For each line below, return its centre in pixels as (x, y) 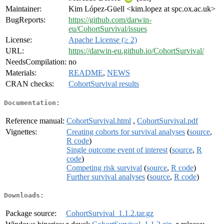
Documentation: (32, 102)
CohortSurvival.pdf (167, 120)
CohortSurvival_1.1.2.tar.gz (110, 213)
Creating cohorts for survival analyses (126, 131)
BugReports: (25, 20)
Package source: (31, 213)
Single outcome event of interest (117, 149)
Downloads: (24, 195)
